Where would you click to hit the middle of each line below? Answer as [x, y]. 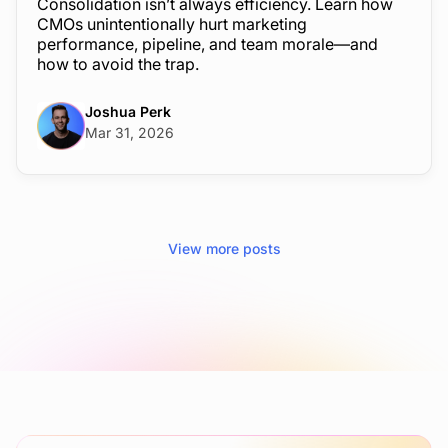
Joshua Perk [128, 112]
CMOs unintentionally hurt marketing [172, 24]
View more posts [224, 249]
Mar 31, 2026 [129, 133]
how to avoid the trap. [118, 64]
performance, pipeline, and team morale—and [207, 44]
